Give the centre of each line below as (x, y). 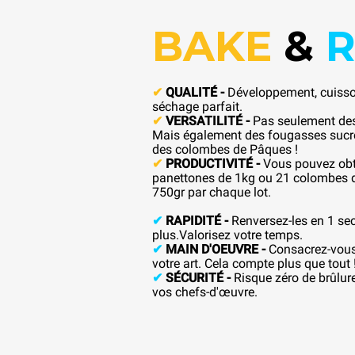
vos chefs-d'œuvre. (205, 292)
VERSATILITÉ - (209, 121)
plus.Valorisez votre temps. (227, 235)
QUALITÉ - (197, 92)
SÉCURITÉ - (200, 278)
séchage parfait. (197, 107)
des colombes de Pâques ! (225, 149)
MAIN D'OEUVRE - (217, 249)
